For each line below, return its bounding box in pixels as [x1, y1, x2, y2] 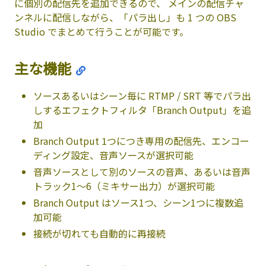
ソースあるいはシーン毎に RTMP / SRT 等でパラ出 [33, 88, 251, 103]
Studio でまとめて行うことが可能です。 [14, 24, 189, 39]
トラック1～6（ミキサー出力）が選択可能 [33, 178, 215, 193]
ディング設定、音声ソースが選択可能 [33, 147, 194, 162]
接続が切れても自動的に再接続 [33, 226, 166, 240]
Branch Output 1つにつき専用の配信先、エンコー [33, 133, 249, 148]
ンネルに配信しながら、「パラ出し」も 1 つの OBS [14, 9, 236, 24]
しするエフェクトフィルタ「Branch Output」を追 [33, 102, 251, 117]
